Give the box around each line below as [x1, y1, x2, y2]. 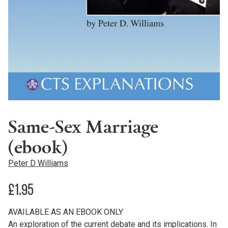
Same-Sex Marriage [8, 114, 158, 138]
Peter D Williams [8, 158, 68, 168]
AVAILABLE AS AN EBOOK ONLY [8, 207, 123, 217]
